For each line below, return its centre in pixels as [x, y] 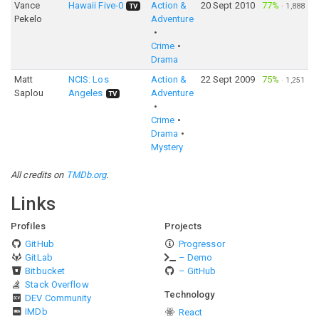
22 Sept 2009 [228, 79]
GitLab [39, 257]
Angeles [85, 93]
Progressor [202, 244]
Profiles [28, 226]
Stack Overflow [57, 284]
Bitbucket [45, 271]
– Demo [195, 257]
